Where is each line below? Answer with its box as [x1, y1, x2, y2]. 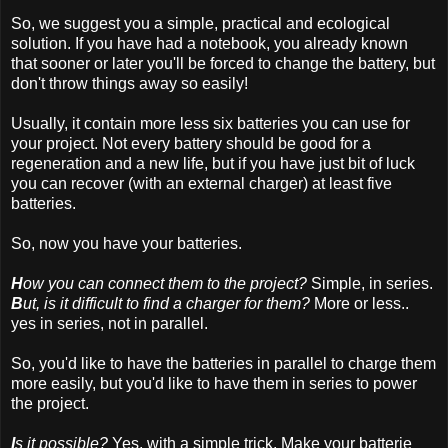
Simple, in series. [307, 275, 433, 293]
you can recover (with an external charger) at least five [11, 175, 392, 193]
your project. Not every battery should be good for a [11, 135, 371, 153]
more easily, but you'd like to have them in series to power [11, 375, 417, 393]
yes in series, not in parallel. [11, 315, 208, 333]
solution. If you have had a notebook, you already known [11, 35, 408, 53]
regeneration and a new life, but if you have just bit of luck [11, 155, 415, 173]
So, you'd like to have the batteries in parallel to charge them [11, 355, 436, 373]
